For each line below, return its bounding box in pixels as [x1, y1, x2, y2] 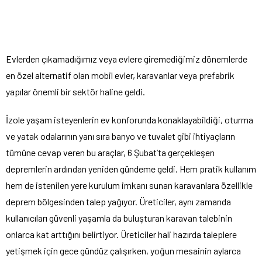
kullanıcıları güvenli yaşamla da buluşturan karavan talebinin [6, 212, 232, 223]
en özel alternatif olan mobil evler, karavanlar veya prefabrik [6, 69, 235, 81]
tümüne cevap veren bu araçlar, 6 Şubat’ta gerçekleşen [6, 146, 215, 158]
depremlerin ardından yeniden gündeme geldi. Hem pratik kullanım [6, 163, 256, 174]
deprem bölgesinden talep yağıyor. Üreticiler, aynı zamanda [6, 195, 231, 207]
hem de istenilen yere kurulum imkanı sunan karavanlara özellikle [6, 179, 253, 191]
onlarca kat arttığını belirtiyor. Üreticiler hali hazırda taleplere [6, 228, 237, 240]
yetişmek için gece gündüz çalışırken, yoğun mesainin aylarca [6, 244, 241, 256]
